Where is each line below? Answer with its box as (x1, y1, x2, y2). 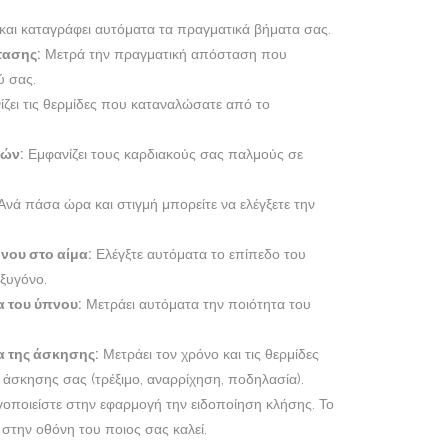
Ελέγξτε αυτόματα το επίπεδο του (92, 246, 306, 263)
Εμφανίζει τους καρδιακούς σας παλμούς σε (24, 146, 303, 163)
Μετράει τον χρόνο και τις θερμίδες (99, 346, 319, 363)
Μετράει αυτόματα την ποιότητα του (82, 296, 311, 313)
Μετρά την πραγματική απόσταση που (41, 46, 287, 63)
